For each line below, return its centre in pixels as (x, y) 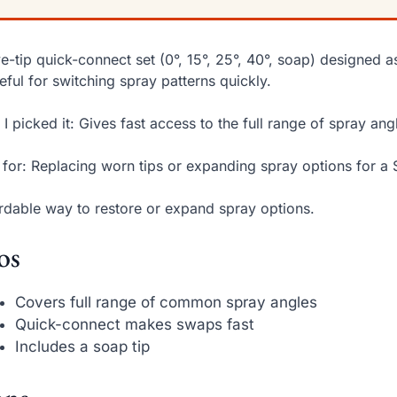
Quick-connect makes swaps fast (135, 325)
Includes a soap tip (83, 347)
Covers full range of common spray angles (167, 303)
